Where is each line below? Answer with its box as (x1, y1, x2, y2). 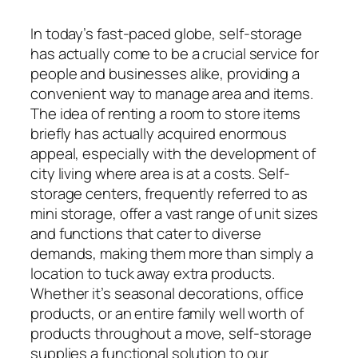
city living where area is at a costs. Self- (30, 162, 290, 184)
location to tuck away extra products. (30, 262, 276, 284)
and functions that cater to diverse (30, 222, 261, 244)
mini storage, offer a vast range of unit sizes (30, 202, 319, 224)
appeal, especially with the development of (30, 142, 316, 164)
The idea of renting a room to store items (30, 102, 300, 124)
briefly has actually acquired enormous (30, 122, 288, 144)
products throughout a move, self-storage (30, 322, 312, 344)
